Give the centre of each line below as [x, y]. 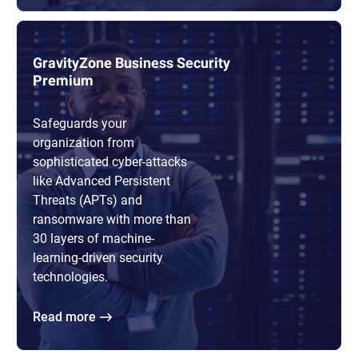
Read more [68, 316]
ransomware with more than [112, 219]
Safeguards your [80, 123]
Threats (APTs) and [88, 200]
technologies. [70, 276]
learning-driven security [98, 257]
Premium [63, 81]
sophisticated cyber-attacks [110, 161]
